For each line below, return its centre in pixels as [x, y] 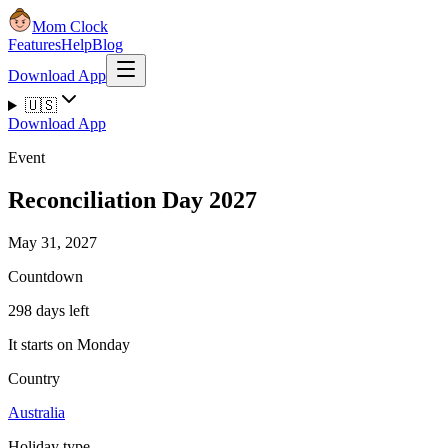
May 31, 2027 [52, 242]
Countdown [45, 276]
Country [34, 378]
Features [34, 44]
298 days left [48, 310]
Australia [36, 412]
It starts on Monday [69, 344]
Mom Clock [70, 26]
